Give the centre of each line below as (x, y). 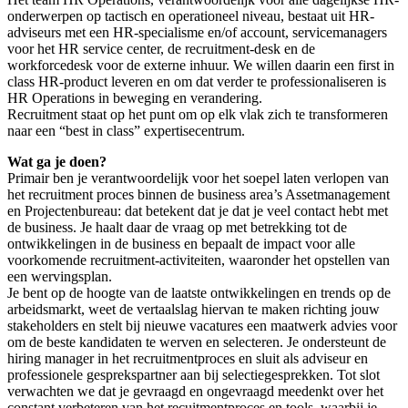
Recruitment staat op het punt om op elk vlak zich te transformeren (198, 115)
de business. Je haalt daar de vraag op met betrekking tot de (177, 228)
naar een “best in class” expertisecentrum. (126, 131)
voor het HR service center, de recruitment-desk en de (161, 49)
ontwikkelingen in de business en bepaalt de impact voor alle (181, 244)
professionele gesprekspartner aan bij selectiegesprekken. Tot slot (194, 375)
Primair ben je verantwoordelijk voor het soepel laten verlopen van (198, 178)
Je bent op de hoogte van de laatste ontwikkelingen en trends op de (199, 293)
